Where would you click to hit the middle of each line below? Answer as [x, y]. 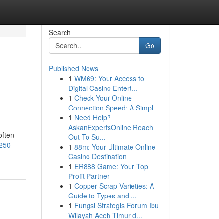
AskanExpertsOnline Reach [110, 127]
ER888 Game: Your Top [111, 166]
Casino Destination [97, 156]
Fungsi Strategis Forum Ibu [116, 205]
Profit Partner [89, 176]
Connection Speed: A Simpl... [113, 108]
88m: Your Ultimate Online [115, 147]
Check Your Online [103, 98]
